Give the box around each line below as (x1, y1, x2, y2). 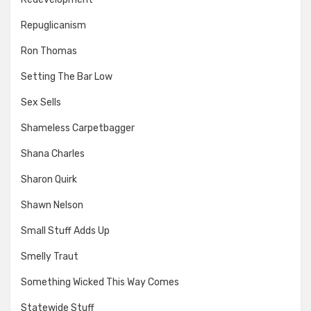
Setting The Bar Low (21, 70, 112, 83)
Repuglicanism (21, 19, 86, 31)
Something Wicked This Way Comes (21, 276, 179, 288)
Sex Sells (21, 96, 61, 108)
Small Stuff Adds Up (21, 224, 110, 237)
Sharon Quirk (21, 173, 77, 185)
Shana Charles (21, 147, 85, 160)
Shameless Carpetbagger (21, 121, 135, 134)
